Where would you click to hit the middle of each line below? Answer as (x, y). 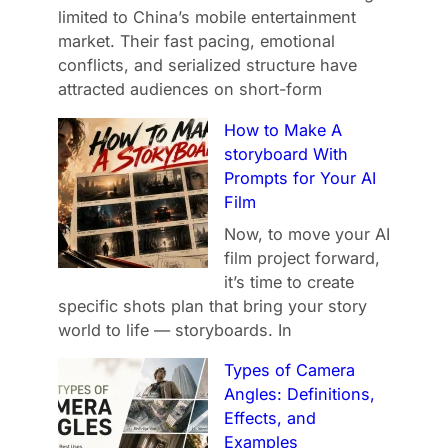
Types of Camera (290, 369)
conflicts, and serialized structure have (208, 65)
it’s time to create (289, 281)
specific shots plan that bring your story (213, 305)
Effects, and (270, 417)
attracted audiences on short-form (190, 89)
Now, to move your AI (307, 233)
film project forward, (302, 257)
